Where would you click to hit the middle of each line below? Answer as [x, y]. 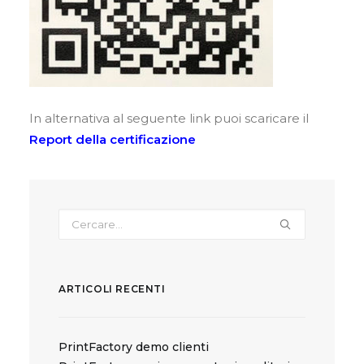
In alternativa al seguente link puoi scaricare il [169, 118]
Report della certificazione [113, 139]
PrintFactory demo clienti [134, 347]
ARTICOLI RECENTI [112, 289]
